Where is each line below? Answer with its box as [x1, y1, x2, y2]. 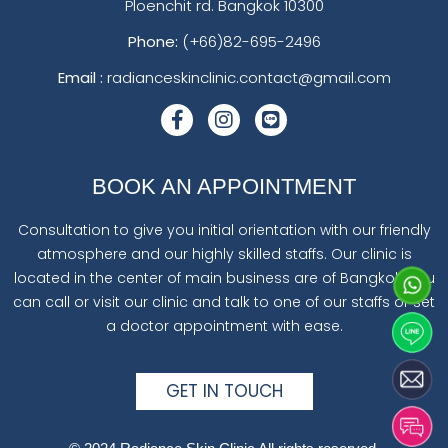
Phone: [127, 31, 178, 53]
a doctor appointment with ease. [105, 315, 343, 336]
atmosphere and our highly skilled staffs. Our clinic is [36, 243, 412, 264]
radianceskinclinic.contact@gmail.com [106, 67, 391, 89]
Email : [57, 67, 103, 89]
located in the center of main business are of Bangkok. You [13, 267, 435, 288]
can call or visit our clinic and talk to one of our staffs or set [13, 291, 435, 312]
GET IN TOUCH [165, 379, 283, 404]
